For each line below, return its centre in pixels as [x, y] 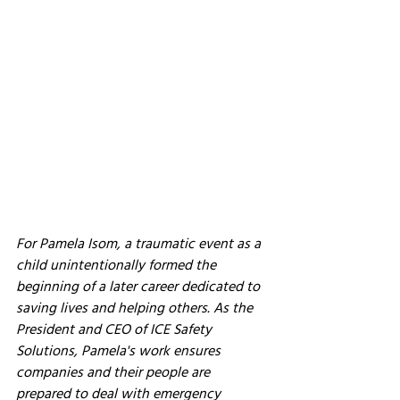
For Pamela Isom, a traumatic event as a [140, 242]
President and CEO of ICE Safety [116, 328]
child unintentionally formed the [118, 264]
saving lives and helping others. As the [136, 307]
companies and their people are [115, 371]
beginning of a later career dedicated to [140, 285]
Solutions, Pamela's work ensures [120, 350]
